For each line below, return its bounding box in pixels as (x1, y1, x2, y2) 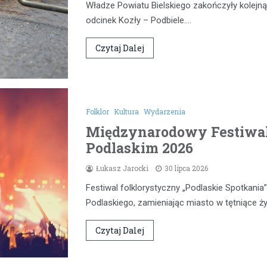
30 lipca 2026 (164, 163, 208, 173)
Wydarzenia (144, 107, 185, 117)
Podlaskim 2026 (86, 139, 193, 157)
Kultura (114, 107, 139, 117)
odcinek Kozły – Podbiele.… (86, 14, 191, 26)
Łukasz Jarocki (96, 163, 148, 173)
